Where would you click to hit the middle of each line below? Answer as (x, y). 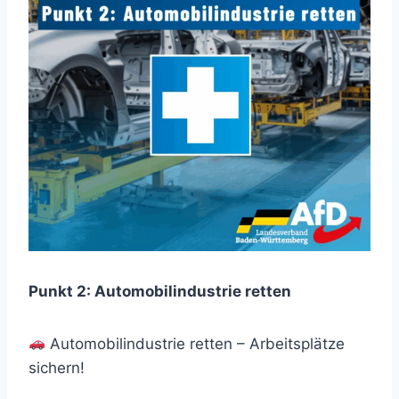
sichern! (57, 367)
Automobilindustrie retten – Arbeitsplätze (195, 343)
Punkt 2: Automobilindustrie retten (160, 291)
